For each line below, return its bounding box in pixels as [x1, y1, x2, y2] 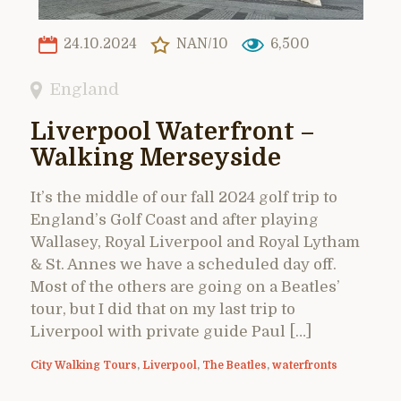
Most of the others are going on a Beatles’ [30, 277, 340, 295]
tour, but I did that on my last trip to [30, 300, 295, 318]
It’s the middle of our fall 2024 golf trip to [30, 188, 337, 206]
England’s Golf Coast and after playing [30, 210, 319, 228]
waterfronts [272, 358, 337, 371]
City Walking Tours [30, 358, 137, 371]
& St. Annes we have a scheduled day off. [30, 255, 337, 273]
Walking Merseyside [30, 143, 281, 172]
